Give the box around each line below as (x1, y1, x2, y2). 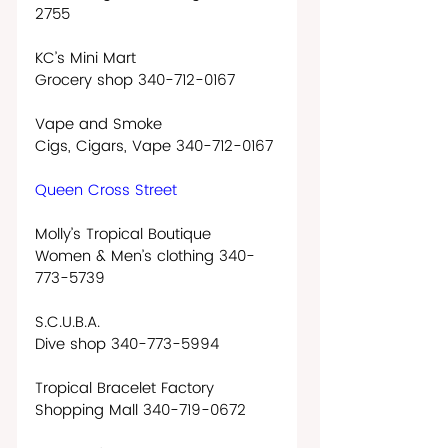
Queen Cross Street (35, 177, 177, 203)
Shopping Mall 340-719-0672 (35, 397, 246, 423)
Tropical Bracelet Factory (35, 375, 214, 401)
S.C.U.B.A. (35, 309, 100, 335)
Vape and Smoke (35, 111, 162, 137)
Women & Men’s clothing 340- (35, 243, 255, 269)
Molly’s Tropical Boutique (35, 221, 211, 247)
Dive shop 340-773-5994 (35, 331, 219, 357)
